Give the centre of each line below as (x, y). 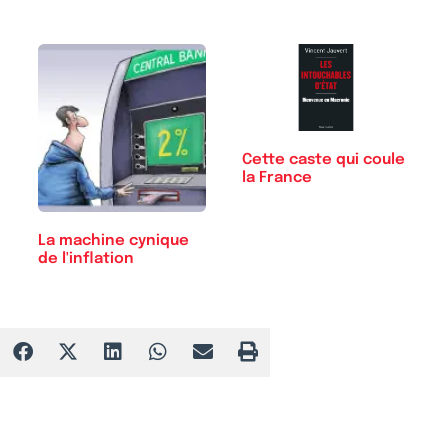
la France (277, 178)
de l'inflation (86, 258)
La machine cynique (113, 240)
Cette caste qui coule (323, 160)
